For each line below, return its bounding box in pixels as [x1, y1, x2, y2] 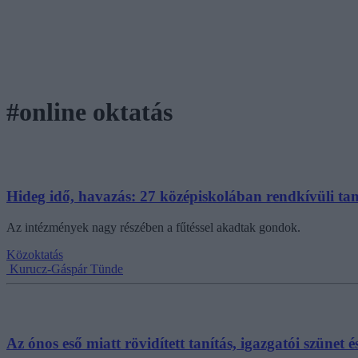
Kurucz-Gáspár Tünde [10, 262, 123, 276]
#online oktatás [6, 97, 173, 127]
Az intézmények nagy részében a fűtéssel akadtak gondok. [6, 221, 300, 235]
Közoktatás [6, 248, 63, 262]
